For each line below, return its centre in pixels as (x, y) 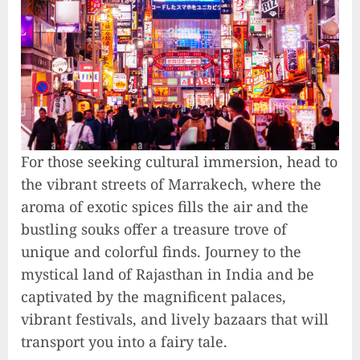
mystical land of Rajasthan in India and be (168, 274)
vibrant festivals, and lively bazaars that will (175, 319)
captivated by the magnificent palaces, (153, 296)
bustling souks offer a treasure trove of (154, 229)
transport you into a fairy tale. (124, 341)
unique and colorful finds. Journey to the (161, 251)
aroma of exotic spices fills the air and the (165, 206)
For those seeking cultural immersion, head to (179, 161)
